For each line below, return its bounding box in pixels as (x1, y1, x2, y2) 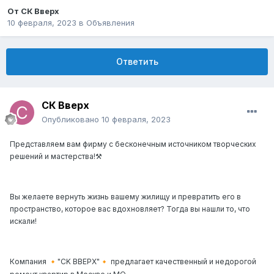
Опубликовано (42, 114, 102, 125)
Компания (10, 257, 48, 267)
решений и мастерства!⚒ (10, 152, 102, 161)
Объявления (86, 18, 135, 28)
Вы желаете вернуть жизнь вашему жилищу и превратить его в (10, 192, 241, 202)
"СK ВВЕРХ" (57, 257, 100, 267)
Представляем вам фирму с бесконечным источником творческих (10, 139, 256, 149)
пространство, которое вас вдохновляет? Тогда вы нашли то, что (10, 204, 250, 214)
